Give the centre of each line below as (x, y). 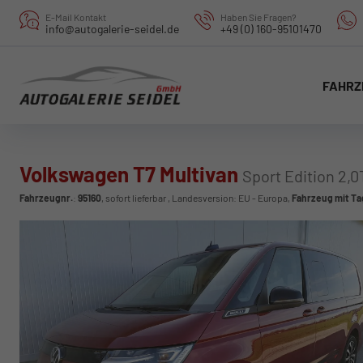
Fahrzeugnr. (46, 198)
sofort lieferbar (136, 198)
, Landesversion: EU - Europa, (229, 198)
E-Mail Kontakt (76, 17)
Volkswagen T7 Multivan (131, 174)
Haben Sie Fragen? (258, 17)
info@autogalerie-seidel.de (112, 28)
